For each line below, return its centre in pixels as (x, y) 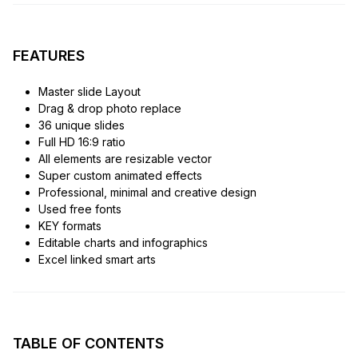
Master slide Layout (89, 92)
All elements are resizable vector (125, 159)
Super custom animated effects (120, 176)
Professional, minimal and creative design (147, 193)
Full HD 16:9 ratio (82, 142)
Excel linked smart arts (97, 260)
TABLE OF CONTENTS (88, 344)
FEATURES (49, 56)
